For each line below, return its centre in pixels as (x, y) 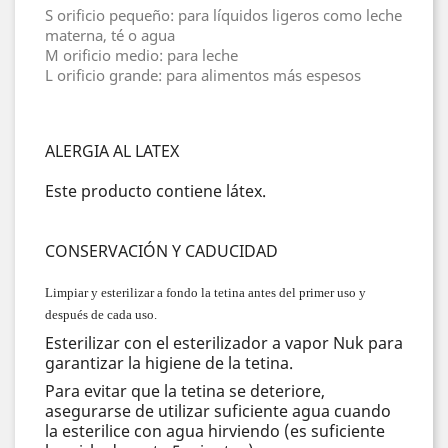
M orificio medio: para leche (141, 54)
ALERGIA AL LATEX (112, 150)
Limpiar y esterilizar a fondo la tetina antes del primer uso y (205, 292)
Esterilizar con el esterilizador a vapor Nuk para (224, 342)
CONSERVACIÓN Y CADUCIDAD (161, 250)
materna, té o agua (110, 34)
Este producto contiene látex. (155, 190)
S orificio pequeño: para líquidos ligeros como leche (223, 14)
